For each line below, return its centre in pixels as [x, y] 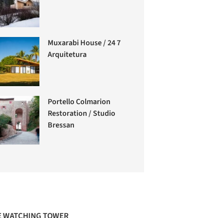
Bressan [61, 125]
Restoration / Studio [82, 113]
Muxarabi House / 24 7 [84, 43]
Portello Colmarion [79, 101]
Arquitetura [67, 55]
